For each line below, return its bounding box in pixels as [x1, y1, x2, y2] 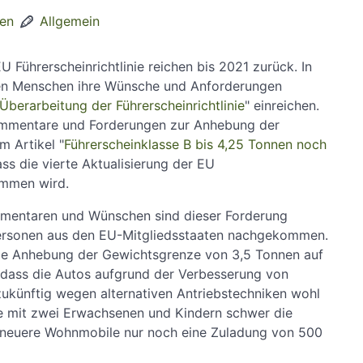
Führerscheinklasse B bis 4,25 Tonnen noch [64, 135, 327, 152]
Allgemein [40, 12, 100, 29]
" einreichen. [245, 96, 319, 113]
